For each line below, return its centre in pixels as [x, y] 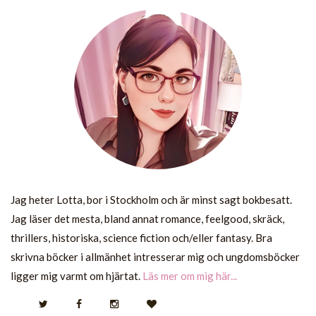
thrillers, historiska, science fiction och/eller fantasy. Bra [141, 237]
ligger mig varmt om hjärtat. [77, 275]
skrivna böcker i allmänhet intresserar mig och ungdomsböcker [155, 256]
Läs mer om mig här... [190, 275]
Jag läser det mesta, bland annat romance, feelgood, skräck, [147, 218]
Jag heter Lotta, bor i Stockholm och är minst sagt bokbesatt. [151, 199]
